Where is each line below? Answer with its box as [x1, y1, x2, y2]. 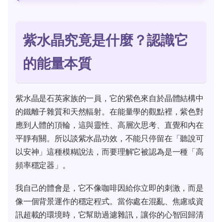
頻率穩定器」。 [15, 160, 70, 170]
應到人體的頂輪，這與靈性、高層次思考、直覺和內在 [15, 119, 204, 130]
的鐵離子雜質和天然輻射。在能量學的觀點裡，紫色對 [15, 106, 204, 116]
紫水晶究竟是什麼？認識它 [23, 31, 188, 49]
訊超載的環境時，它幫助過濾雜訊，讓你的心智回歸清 [15, 209, 204, 220]
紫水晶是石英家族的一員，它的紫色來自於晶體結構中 [15, 93, 204, 103]
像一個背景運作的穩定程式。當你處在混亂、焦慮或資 [15, 196, 204, 206]
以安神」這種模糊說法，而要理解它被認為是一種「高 [15, 146, 204, 157]
